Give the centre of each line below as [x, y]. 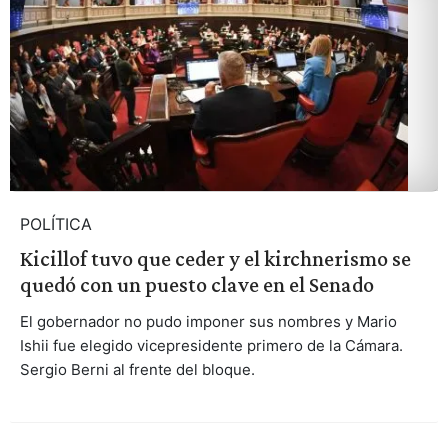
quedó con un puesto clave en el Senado [196, 284]
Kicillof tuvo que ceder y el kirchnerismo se [215, 258]
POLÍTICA [55, 223]
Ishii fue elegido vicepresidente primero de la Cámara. [211, 345]
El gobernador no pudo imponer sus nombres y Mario [208, 321]
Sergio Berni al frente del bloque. [137, 369]
